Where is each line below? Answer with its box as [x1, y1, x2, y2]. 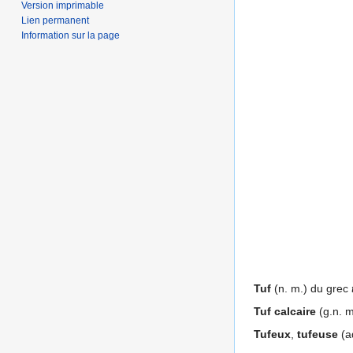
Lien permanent [21, 14, 90, 26]
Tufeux [254, 327, 291, 340]
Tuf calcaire [254, 304, 316, 318]
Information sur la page [21, 29, 121, 41]
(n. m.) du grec [271, 281, 351, 295]
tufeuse [297, 327, 338, 340]
